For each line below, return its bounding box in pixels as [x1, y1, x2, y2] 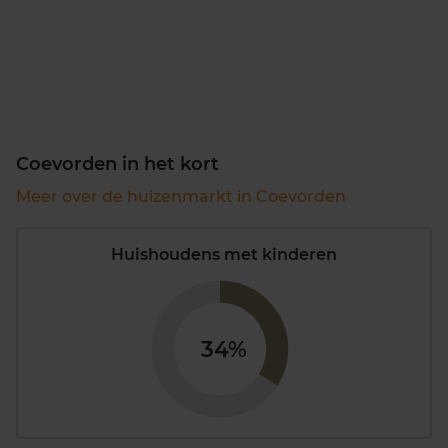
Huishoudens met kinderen [111, 244, 337, 264]
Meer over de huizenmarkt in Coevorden [16, 186, 346, 206]
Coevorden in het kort [16, 152, 219, 175]
